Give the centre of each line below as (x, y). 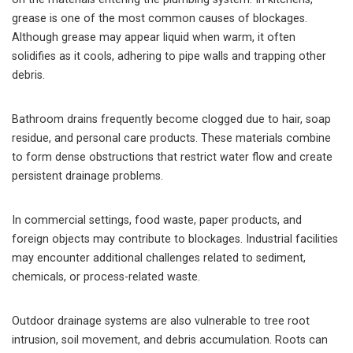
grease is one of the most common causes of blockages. (160, 19)
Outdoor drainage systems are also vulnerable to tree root (161, 321)
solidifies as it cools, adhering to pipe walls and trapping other (169, 56)
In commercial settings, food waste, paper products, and (157, 220)
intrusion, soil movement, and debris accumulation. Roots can (170, 340)
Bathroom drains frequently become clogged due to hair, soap (171, 119)
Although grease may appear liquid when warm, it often (154, 37)
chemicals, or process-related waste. (106, 277)
